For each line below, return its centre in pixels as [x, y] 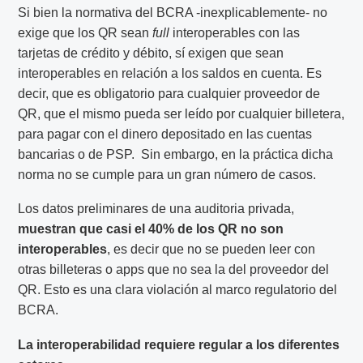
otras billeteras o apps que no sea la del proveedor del [174, 270]
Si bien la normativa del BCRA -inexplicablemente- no [173, 12]
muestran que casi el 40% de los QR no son [151, 229]
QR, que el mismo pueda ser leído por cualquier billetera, [181, 113]
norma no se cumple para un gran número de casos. [167, 174]
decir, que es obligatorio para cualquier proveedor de [169, 93]
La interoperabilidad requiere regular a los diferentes [179, 344]
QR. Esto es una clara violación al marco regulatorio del [178, 290]
